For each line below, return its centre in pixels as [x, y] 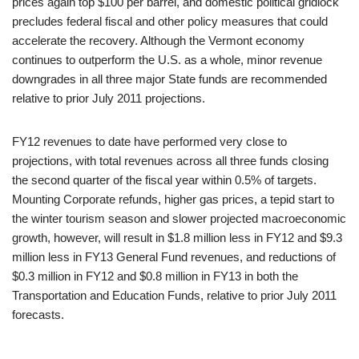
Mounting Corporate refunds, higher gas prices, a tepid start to [173, 200]
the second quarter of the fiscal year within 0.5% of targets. [164, 180]
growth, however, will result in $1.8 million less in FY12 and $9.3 [177, 238]
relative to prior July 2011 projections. [109, 99]
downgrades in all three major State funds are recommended [169, 79]
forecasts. [38, 315]
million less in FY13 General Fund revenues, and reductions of [174, 257]
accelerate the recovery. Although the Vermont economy [158, 41]
